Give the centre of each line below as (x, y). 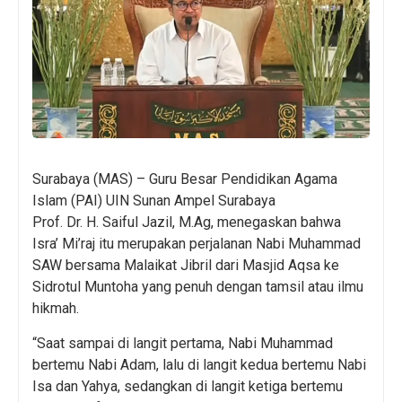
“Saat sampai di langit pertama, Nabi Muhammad (183, 343)
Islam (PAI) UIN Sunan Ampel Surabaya (154, 201)
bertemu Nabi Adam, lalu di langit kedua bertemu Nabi (199, 364)
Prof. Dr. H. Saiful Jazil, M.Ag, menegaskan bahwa (187, 223)
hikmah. (56, 309)
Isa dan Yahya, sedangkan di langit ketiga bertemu (188, 386)
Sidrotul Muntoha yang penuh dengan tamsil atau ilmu (198, 287)
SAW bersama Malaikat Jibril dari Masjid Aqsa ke (186, 266)
